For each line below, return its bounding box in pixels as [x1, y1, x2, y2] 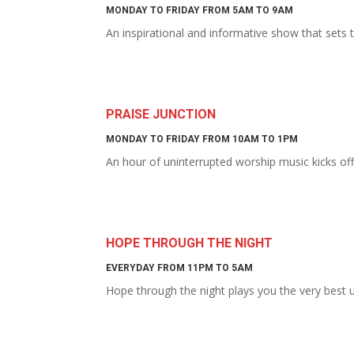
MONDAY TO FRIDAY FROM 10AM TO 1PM [106, 134, 299, 145]
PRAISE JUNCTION [106, 107, 217, 122]
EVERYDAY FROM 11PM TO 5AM [106, 262, 254, 273]
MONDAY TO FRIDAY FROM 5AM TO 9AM [106, 5, 294, 16]
